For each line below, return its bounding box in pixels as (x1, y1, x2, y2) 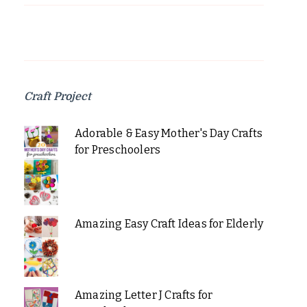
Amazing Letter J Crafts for (74, 288, 213, 302)
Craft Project (24, 90, 91, 103)
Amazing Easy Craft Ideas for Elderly (74, 217, 264, 231)
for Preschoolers (74, 143, 161, 157)
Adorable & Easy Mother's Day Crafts (74, 127, 262, 140)
